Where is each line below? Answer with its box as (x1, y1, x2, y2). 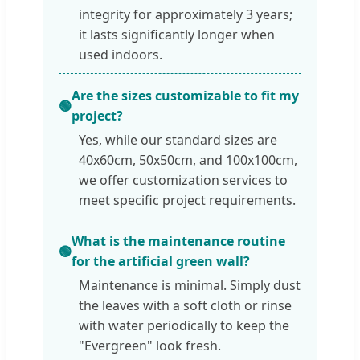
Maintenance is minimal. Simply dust (79, 276, 301, 295)
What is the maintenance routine (72, 232, 285, 251)
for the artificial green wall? (72, 252, 250, 271)
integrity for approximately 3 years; (79, 6, 292, 24)
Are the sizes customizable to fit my (72, 87, 299, 105)
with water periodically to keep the (79, 317, 289, 335)
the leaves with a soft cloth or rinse (79, 297, 292, 315)
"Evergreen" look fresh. (79, 337, 221, 355)
